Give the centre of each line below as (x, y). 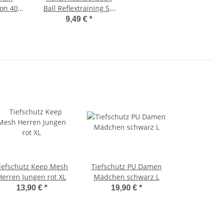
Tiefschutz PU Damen (126, 167)
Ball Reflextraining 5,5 (79, 8)
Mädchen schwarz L (126, 177)
